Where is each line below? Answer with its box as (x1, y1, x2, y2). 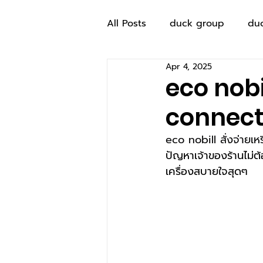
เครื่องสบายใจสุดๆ (166, 163, 252, 180)
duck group (170, 16, 224, 31)
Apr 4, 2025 (166, 60, 212, 73)
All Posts (107, 16, 146, 31)
